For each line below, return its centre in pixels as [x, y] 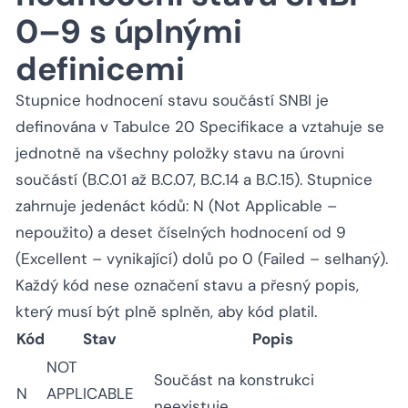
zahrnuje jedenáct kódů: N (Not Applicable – [176, 206]
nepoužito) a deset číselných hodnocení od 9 [181, 233]
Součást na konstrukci [234, 380]
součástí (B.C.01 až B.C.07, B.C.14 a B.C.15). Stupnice [194, 180]
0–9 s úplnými [129, 32]
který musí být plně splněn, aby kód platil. [166, 312]
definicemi [100, 69]
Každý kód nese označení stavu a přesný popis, [187, 286]
